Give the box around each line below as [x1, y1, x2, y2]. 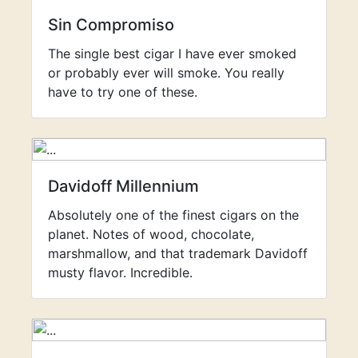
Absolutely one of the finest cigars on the [48, 207, 299, 223]
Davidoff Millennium [48, 177, 199, 196]
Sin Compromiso [48, 15, 174, 34]
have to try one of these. [48, 84, 197, 100]
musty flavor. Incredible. [48, 265, 193, 280]
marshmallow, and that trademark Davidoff [48, 245, 308, 261]
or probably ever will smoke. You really [48, 65, 284, 81]
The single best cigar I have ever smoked [48, 46, 296, 62]
